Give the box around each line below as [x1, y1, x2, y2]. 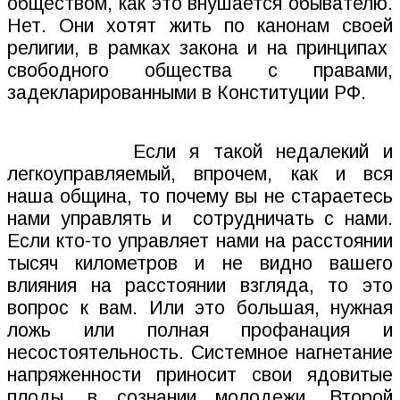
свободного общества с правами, [7, 60, 393, 82]
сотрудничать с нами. [192, 208, 394, 230]
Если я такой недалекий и [132, 141, 394, 163]
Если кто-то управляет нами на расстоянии [7, 230, 393, 253]
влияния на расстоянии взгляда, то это [7, 275, 393, 297]
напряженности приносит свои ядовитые [7, 364, 393, 387]
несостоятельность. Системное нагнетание [7, 342, 393, 364]
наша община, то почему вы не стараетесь [7, 186, 393, 208]
